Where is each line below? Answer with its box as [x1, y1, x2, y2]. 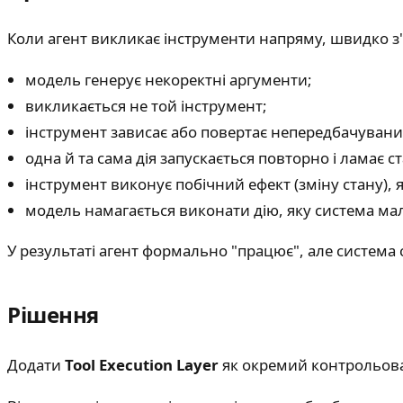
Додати [7, 354, 65, 376]
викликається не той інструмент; [25, 94, 267, 116]
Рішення [7, 300, 99, 330]
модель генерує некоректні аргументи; [25, 68, 312, 90]
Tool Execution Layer [65, 354, 219, 376]
